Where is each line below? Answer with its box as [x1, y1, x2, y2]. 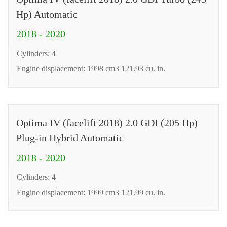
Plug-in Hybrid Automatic [16, 132, 124, 143]
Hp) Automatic [16, 8, 78, 20]
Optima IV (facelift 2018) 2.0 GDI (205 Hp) [16, 117, 198, 128]
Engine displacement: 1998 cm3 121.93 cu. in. [17, 64, 165, 73]
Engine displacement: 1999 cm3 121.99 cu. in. [17, 187, 165, 197]
